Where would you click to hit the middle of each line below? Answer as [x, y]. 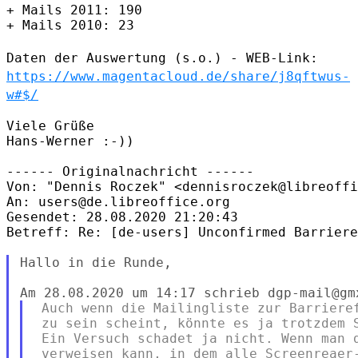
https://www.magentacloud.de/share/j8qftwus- [178, 76]
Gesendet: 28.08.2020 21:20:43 [122, 217]
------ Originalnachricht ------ [130, 171]
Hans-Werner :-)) [70, 141]
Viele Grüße [50, 125]
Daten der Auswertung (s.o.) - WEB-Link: [162, 58]
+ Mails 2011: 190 [74, 10]
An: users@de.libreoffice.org [118, 201]
